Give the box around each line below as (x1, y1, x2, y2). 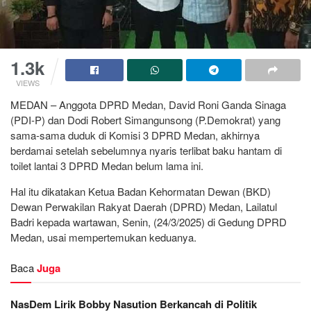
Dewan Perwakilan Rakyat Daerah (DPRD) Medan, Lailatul (10, 199, 277, 214)
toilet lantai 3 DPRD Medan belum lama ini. (10, 158, 203, 173)
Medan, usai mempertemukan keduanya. (10, 229, 196, 244)
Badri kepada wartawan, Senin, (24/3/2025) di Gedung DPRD (10, 214, 287, 229)
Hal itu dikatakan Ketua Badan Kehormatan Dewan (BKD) (10, 183, 271, 199)
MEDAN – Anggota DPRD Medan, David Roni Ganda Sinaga (10, 96, 286, 112)
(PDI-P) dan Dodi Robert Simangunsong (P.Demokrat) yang (10, 112, 280, 127)
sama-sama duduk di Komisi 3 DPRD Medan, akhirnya (10, 127, 260, 142)
